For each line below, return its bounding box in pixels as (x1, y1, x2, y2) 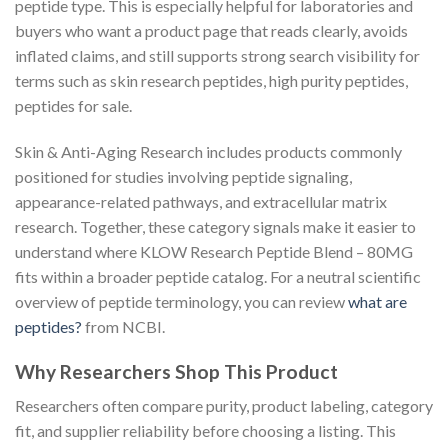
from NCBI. (82, 316, 165, 336)
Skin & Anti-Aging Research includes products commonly (15, 141, 402, 161)
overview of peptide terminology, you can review (15, 291, 348, 311)
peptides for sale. (15, 95, 132, 115)
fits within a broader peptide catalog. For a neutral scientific (15, 266, 421, 286)
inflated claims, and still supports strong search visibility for (15, 45, 420, 65)
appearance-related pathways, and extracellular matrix (15, 191, 387, 211)
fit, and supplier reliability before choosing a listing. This (15, 421, 396, 441)
